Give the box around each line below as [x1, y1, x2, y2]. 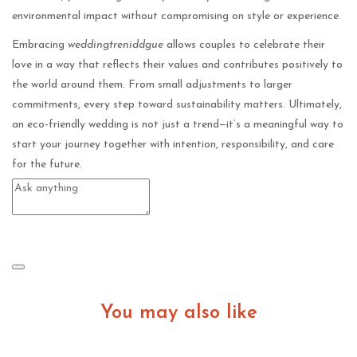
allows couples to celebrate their [163, 39, 325, 52]
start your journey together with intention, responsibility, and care [12, 139, 334, 151]
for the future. [12, 159, 82, 171]
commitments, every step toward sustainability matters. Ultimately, [12, 99, 342, 112]
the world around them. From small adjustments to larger [12, 79, 292, 92]
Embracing [12, 39, 68, 52]
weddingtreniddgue [68, 39, 163, 52]
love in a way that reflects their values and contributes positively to [12, 59, 343, 72]
